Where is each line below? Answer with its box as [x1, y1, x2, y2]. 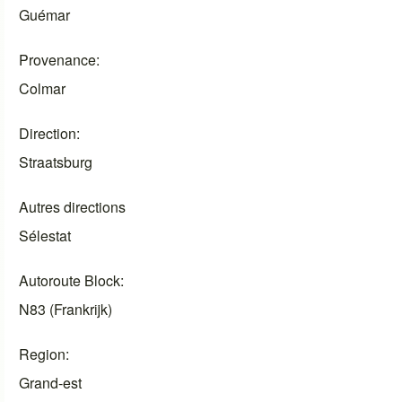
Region [19, 344, 66, 365]
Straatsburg [19, 152, 93, 173]
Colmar [19, 78, 66, 100]
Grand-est [19, 372, 83, 394]
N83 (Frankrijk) [19, 299, 113, 320]
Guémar [19, 4, 71, 26]
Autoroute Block [19, 270, 121, 292]
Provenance [19, 49, 97, 71]
